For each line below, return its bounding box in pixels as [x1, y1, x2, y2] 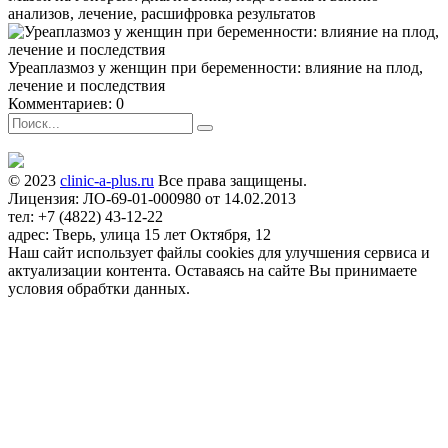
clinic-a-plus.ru [60, 172, 154, 190]
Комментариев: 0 [8, 95, 124, 113]
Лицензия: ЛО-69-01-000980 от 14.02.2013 [8, 190, 296, 208]
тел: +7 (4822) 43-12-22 [8, 208, 163, 226]
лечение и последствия [8, 77, 165, 95]
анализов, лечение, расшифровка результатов [8, 5, 316, 23]
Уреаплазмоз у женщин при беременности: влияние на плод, [8, 59, 423, 77]
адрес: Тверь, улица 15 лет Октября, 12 [8, 226, 271, 244]
